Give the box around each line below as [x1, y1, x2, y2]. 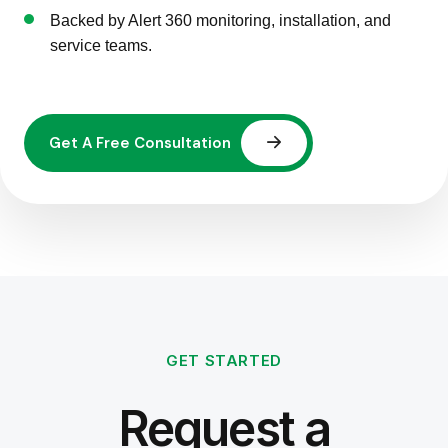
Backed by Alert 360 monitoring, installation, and [50, 12, 391, 29]
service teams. [50, 37, 152, 54]
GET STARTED [166, 351, 282, 370]
